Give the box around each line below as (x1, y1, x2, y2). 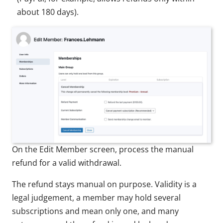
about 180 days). (17, 6, 79, 18)
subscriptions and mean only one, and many (12, 205, 179, 217)
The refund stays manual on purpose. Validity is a (12, 178, 197, 190)
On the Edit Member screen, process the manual (12, 143, 194, 155)
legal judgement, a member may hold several (12, 192, 181, 203)
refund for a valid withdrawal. (12, 157, 121, 168)
